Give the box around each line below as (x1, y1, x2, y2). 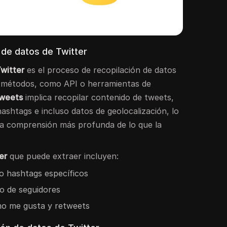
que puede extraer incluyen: (7, 150, 119, 161)
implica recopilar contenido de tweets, (23, 92, 174, 102)
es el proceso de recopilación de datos (24, 64, 177, 75)
